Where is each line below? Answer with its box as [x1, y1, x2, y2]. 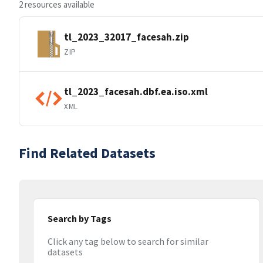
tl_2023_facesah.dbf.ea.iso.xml [64, 85, 208, 98]
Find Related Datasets [19, 144, 156, 162]
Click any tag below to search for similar [48, 235, 208, 248]
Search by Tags [48, 213, 112, 224]
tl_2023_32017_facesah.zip [64, 30, 189, 43]
